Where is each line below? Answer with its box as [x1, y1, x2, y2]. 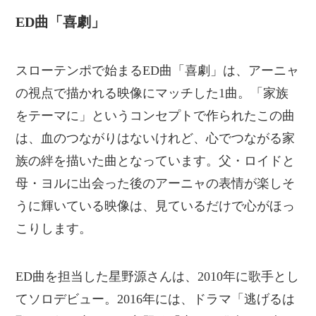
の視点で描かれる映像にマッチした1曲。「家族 [16, 86, 289, 101]
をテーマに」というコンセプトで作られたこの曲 [16, 109, 296, 123]
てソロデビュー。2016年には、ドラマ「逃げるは [16, 292, 296, 307]
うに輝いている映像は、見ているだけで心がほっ [16, 199, 296, 214]
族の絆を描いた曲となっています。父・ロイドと [16, 154, 296, 169]
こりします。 [16, 221, 92, 236]
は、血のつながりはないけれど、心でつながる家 [16, 131, 296, 146]
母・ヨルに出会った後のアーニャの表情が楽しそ [16, 176, 296, 191]
